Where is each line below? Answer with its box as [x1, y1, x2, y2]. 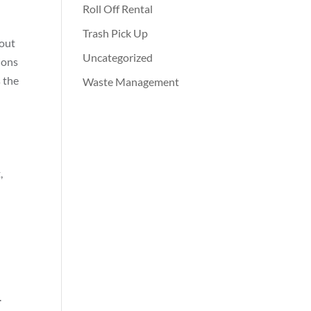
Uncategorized [83, 51, 153, 64]
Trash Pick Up [83, 26, 149, 40]
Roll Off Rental [83, 2, 153, 15]
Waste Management [83, 75, 180, 88]
